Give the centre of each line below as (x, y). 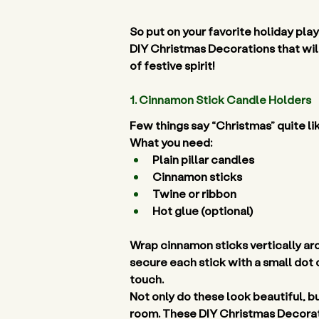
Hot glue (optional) (204, 210)
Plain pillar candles (204, 159)
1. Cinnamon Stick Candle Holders (221, 99)
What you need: (171, 142)
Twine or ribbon (195, 193)
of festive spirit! (173, 65)
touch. (148, 279)
